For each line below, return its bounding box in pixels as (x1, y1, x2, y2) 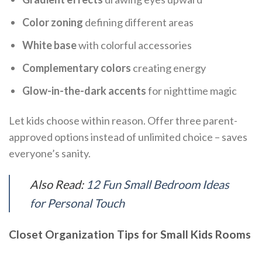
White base (22, 39, 77, 52)
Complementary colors (22, 61, 132, 74)
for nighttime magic (146, 84, 237, 97)
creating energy (131, 61, 206, 74)
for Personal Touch (29, 196, 125, 211)
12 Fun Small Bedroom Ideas (85, 177, 229, 192)
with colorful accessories (77, 39, 192, 52)
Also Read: (29, 177, 86, 192)
